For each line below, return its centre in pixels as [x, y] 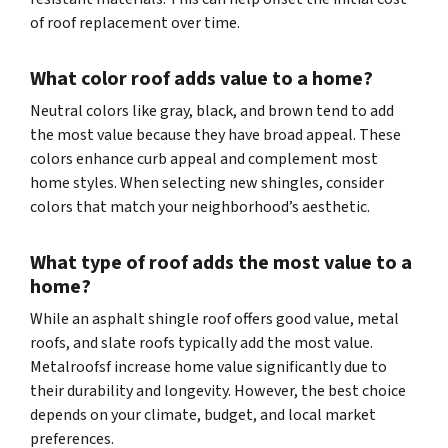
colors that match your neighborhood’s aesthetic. [200, 207]
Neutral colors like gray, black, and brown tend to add [212, 111]
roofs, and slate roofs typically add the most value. [201, 343]
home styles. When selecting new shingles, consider [207, 183]
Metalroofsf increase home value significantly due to [208, 367]
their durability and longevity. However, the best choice [218, 391]
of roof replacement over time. [135, 23]
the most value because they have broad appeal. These [215, 135]
